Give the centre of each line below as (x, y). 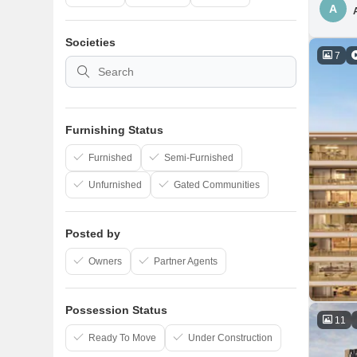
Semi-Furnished (199, 158)
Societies (90, 42)
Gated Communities (217, 185)
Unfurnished (115, 185)
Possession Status (116, 310)
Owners (105, 261)
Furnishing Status (114, 130)
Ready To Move (122, 338)
